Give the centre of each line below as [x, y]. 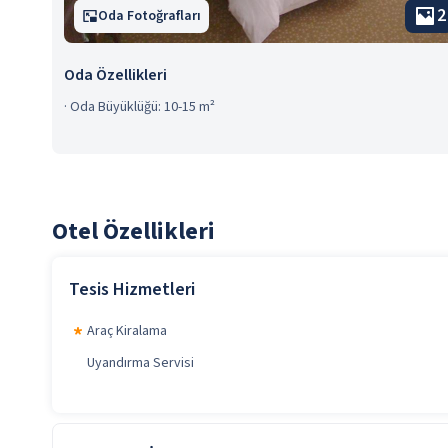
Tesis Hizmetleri [132, 289]
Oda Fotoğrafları [149, 16]
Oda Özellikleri [115, 75]
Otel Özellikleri [133, 232]
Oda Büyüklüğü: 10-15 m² [142, 107]
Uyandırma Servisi [140, 363]
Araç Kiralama [127, 331]
